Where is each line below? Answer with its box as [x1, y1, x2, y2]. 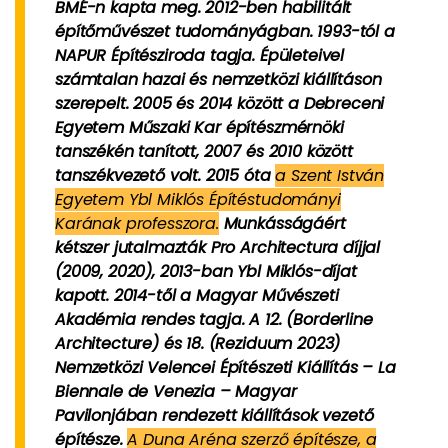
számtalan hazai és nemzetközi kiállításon [55, 68, 382, 91]
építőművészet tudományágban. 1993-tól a [55, 20, 395, 43]
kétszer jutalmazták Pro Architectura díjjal [55, 236, 381, 259]
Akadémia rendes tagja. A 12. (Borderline [55, 308, 373, 331]
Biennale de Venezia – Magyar [55, 380, 297, 403]
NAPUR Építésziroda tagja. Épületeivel [55, 44, 345, 67]
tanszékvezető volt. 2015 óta [55, 164, 276, 187]
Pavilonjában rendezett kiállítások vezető [55, 404, 374, 427]
